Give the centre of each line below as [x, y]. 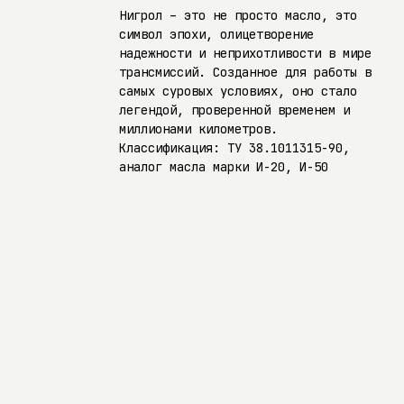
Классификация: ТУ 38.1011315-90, [234, 148]
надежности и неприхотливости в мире [245, 53]
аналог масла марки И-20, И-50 [224, 167]
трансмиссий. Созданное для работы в [245, 72]
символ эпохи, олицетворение [216, 34]
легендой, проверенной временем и [234, 110]
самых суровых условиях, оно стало [238, 91]
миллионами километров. [198, 129]
